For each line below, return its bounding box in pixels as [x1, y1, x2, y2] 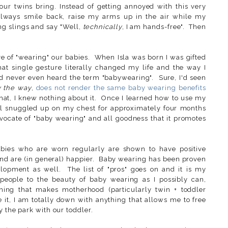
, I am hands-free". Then [122, 22, 206, 31]
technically [82, 22, 122, 31]
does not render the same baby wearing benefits [36, 83, 206, 92]
